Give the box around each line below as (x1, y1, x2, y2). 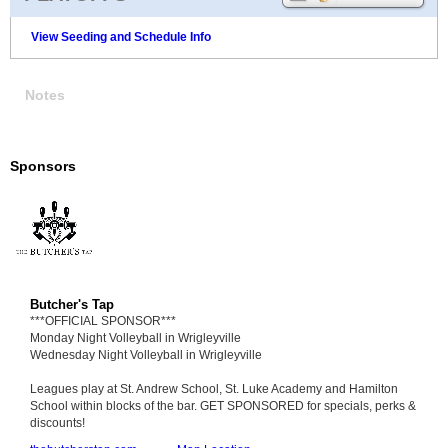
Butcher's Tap (30, 296, 114, 312)
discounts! (30, 415, 85, 430)
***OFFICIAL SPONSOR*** (30, 313, 176, 328)
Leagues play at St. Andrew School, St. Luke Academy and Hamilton (30, 381, 398, 396)
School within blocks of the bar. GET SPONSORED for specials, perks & (30, 398, 416, 413)
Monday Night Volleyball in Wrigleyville (30, 330, 241, 345)
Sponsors (10, 157, 76, 174)
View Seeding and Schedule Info (31, 29, 211, 44)
